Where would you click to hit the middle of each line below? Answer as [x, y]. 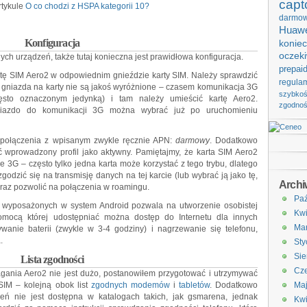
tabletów [194, 285]
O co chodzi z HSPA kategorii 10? [87, 6]
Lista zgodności [52, 259]
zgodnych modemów [132, 285]
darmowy [192, 140]
